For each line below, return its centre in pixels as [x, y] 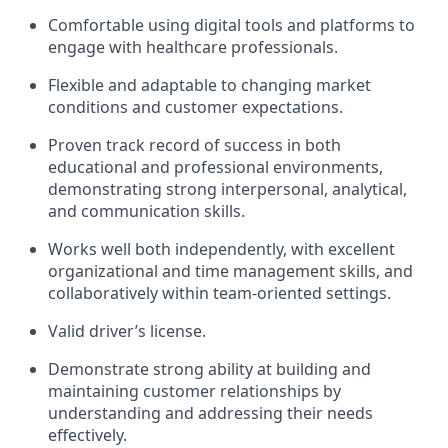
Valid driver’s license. [127, 331]
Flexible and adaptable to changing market [209, 85]
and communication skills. [146, 211]
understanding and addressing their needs [210, 413]
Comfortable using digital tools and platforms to [231, 25]
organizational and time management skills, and [230, 271]
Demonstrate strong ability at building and [209, 369]
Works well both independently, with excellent [221, 249]
